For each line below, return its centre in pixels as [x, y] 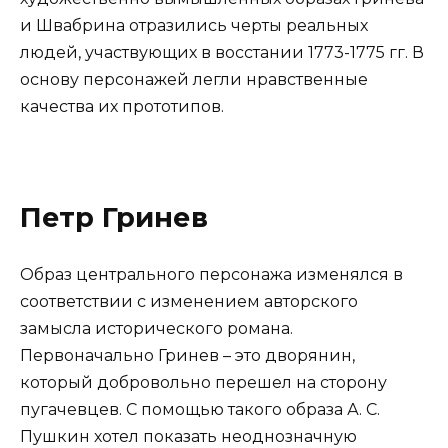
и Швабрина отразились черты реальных [194, 26]
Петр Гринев [114, 217]
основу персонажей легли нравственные [194, 80]
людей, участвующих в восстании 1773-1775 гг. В [222, 53]
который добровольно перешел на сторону [203, 383]
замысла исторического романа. [156, 329]
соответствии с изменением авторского [189, 302]
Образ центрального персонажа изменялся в [211, 275]
